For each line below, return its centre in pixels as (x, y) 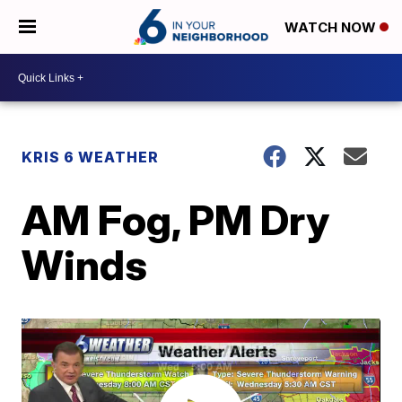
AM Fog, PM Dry (176, 220)
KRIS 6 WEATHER (91, 157)
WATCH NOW (332, 28)
